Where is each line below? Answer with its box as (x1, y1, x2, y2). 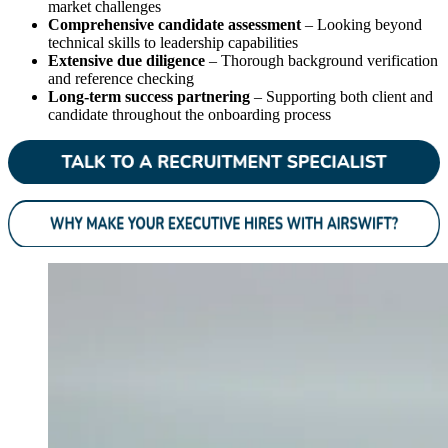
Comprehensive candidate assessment (48, 15, 301, 33)
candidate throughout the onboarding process (48, 105, 331, 123)
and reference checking (48, 69, 194, 87)
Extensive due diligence (48, 51, 205, 69)
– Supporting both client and (250, 87, 433, 105)
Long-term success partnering (48, 87, 250, 105)
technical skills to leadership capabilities (48, 33, 298, 51)
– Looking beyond (301, 15, 422, 33)
